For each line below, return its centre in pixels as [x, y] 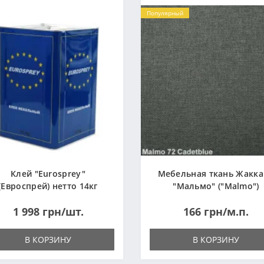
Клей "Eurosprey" [48, 174]
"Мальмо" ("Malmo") [216, 186]
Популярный [165, 13]
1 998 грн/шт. [48, 212]
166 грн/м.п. [216, 212]
